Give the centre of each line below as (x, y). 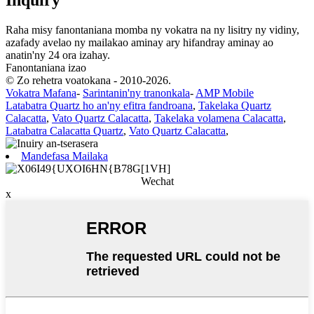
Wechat (157, 181)
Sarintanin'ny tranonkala (136, 93)
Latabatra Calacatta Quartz (64, 130)
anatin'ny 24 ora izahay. (58, 55)
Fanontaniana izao (46, 67)
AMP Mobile (225, 93)
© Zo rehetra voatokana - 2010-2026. (88, 80)
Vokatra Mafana (41, 93)
